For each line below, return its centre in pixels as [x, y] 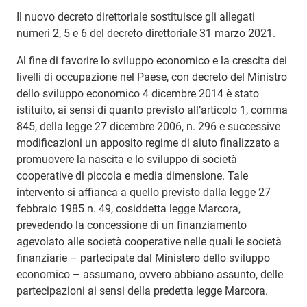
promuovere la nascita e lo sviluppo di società [127, 159]
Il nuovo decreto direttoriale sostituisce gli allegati [136, 16]
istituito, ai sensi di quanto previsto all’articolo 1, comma [152, 110]
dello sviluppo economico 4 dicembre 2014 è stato [138, 93]
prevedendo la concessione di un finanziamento [132, 225]
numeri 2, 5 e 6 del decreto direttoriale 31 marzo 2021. [146, 33]
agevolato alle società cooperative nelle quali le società [149, 241]
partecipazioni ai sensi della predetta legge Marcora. [142, 291]
